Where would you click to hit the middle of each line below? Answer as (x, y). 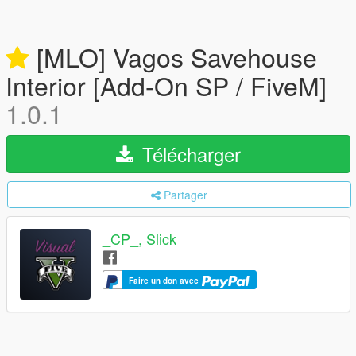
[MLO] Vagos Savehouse (173, 56)
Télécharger (189, 154)
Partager (186, 195)
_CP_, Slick (139, 239)
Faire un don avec (165, 281)
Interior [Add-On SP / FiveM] (166, 85)
